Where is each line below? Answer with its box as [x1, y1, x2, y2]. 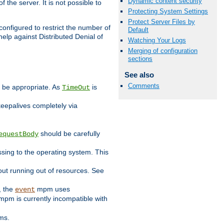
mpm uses [35, 185, 70, 193]
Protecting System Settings [128, 7, 208, 15]
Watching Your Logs [128, 36, 186, 44]
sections [128, 55, 152, 63]
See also [124, 70, 154, 79]
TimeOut [62, 83, 90, 92]
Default [128, 26, 148, 34]
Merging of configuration [128, 47, 197, 55]
